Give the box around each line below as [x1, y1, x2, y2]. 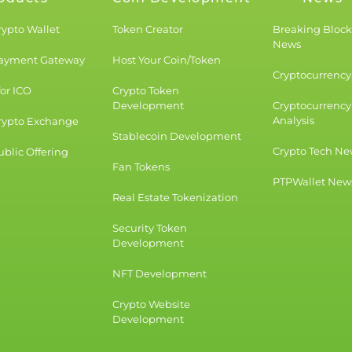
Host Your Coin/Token [112, 53, 222, 67]
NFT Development [112, 267, 207, 280]
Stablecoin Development [112, 130, 242, 143]
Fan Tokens [112, 160, 170, 174]
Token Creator [112, 23, 184, 36]
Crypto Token [112, 84, 180, 97]
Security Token [112, 222, 188, 235]
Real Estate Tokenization [112, 191, 239, 204]
